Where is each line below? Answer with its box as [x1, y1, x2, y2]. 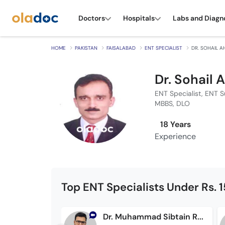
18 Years [160, 119, 191, 130]
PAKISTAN [75, 45, 97, 51]
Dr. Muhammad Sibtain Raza [197, 211, 203, 222]
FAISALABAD [106, 45, 136, 51]
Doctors [78, 13, 105, 23]
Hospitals [123, 13, 155, 23]
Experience [155, 131, 196, 142]
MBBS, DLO [155, 99, 190, 108]
